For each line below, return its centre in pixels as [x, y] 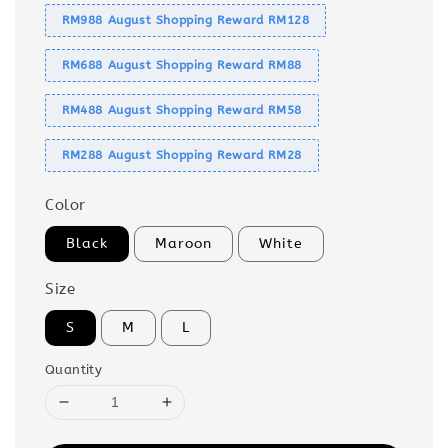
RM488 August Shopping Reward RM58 [182, 109]
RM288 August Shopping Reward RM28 [182, 154]
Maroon [183, 243]
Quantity [74, 369]
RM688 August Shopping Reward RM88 [182, 64]
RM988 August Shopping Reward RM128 [186, 19]
